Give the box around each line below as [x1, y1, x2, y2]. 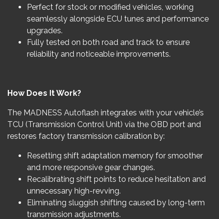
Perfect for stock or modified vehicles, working [27, 2, 194, 12]
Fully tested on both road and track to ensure [27, 38, 190, 47]
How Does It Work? [7, 88, 81, 98]
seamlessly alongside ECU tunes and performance [27, 14, 209, 23]
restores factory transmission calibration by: [7, 131, 165, 141]
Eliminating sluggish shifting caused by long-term [27, 198, 205, 207]
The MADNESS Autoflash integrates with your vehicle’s [7, 108, 204, 117]
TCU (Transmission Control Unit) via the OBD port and [7, 120, 201, 129]
